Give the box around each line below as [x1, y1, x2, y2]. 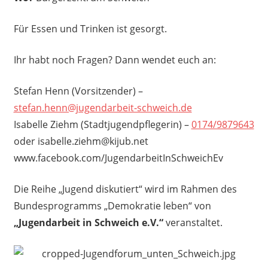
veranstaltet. [163, 215, 223, 229]
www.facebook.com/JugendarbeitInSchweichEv [13, 151, 223, 165]
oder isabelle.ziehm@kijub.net [13, 134, 148, 148]
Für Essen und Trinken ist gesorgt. [13, 22, 167, 35]
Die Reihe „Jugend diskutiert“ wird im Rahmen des [13, 182, 237, 196]
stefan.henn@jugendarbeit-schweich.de [13, 100, 192, 114]
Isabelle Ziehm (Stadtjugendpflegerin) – [13, 117, 191, 131]
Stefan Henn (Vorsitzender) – [13, 84, 143, 98]
